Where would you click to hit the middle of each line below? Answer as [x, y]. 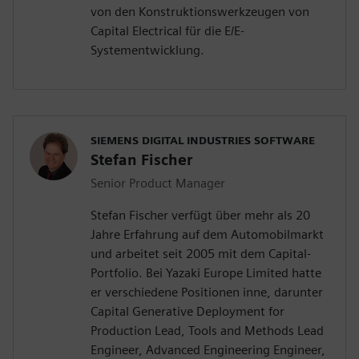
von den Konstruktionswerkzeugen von [200, 12]
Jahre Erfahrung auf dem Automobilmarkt [207, 235]
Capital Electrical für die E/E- [167, 31]
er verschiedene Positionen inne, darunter [207, 292]
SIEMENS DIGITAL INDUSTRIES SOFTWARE [203, 141]
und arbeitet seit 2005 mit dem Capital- [201, 254]
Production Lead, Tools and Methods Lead [207, 331]
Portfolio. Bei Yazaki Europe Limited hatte [206, 273]
